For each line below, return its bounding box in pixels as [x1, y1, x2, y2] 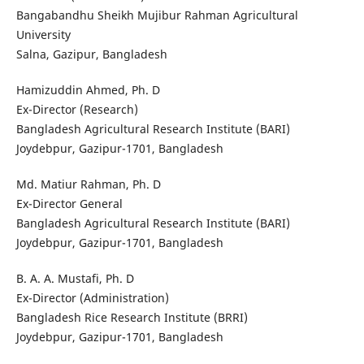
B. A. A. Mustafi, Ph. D [15, 271, 134, 287]
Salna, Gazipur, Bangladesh [15, 46, 167, 63]
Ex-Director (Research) [15, 102, 138, 118]
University [15, 27, 71, 43]
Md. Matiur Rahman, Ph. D [15, 176, 161, 193]
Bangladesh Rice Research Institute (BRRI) [15, 310, 248, 326]
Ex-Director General [15, 196, 123, 212]
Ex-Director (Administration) [15, 290, 169, 306]
